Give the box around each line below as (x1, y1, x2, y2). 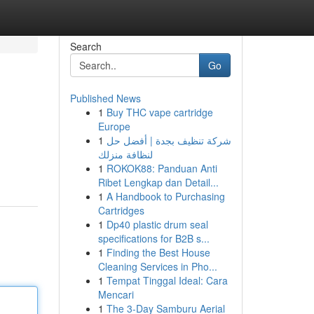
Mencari (97, 287, 134, 301)
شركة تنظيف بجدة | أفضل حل (106, 133, 231, 147)
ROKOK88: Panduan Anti (106, 161, 217, 175)
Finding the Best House (106, 245, 210, 259)
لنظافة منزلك (97, 147, 153, 161)
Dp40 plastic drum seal (106, 217, 208, 231)
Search (69, 39, 102, 53)
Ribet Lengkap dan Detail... (97, 175, 219, 189)
